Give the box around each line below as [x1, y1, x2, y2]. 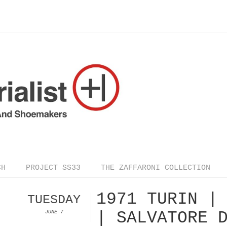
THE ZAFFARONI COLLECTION [101, 163, 210, 172]
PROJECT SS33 [26, 163, 81, 172]
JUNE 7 [45, 209, 63, 215]
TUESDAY [27, 192, 81, 207]
